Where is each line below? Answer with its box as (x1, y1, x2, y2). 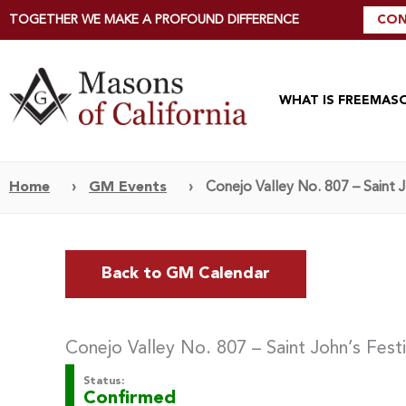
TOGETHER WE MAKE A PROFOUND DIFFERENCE (9, 13, 299, 26)
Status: (83, 375, 124, 387)
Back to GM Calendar (101, 265, 270, 282)
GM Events (89, 179, 167, 195)
